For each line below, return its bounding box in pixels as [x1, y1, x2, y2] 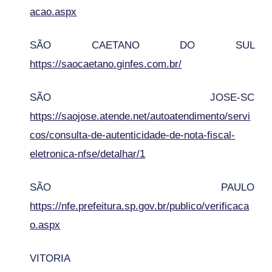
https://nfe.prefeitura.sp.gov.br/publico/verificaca [30, 200, 250, 212]
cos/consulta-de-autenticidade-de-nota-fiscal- [30, 129, 236, 141]
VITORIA [30, 252, 70, 264]
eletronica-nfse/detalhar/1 [30, 148, 146, 160]
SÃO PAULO [30, 181, 254, 193]
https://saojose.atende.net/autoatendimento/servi [30, 110, 251, 122]
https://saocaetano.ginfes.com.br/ [30, 58, 182, 70]
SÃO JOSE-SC [30, 91, 254, 103]
